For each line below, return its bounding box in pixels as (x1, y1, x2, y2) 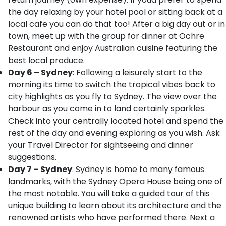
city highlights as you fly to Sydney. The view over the (8, 91, 217, 102)
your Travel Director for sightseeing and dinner (8, 139, 193, 151)
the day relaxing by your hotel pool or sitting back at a (8, 6, 222, 18)
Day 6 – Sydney (8, 67, 73, 78)
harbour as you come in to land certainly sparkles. (8, 103, 206, 115)
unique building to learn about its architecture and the (8, 200, 221, 211)
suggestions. (8, 151, 56, 163)
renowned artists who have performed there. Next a (8, 212, 215, 223)
